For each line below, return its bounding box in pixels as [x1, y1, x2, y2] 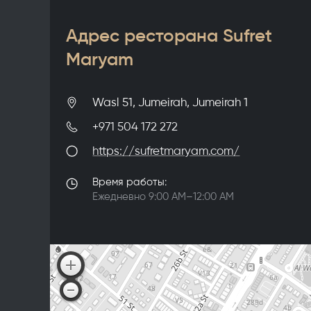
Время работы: [92, 176, 167, 189]
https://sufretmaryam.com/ [92, 144, 240, 158]
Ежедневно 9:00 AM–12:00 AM [92, 190, 235, 203]
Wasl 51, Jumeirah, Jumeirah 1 [92, 95, 249, 110]
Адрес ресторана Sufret [66, 24, 273, 46]
